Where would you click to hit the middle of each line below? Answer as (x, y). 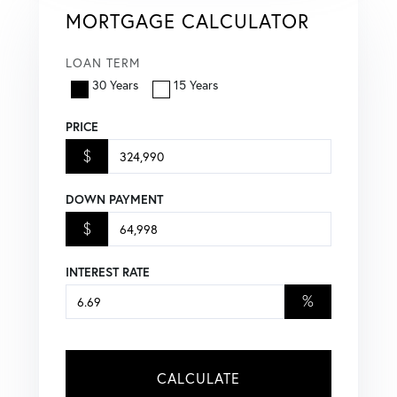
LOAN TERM (103, 62)
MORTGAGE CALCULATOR (187, 20)
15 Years (196, 85)
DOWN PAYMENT (114, 200)
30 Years (115, 85)
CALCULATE (198, 378)
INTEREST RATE (108, 272)
